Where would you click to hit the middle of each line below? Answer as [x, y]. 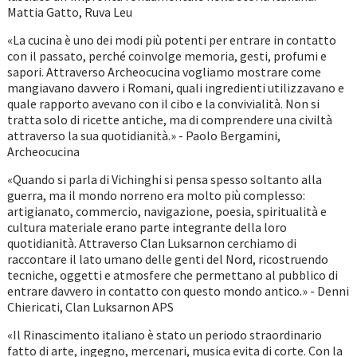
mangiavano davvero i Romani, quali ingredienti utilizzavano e [175, 88]
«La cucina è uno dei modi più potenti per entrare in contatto [171, 40]
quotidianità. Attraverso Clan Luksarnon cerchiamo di [151, 243]
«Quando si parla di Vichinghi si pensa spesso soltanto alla [164, 180]
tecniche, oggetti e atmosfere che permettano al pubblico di [172, 275]
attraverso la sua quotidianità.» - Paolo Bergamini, [143, 136]
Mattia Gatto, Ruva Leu [69, 12]
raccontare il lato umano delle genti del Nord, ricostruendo [167, 259]
